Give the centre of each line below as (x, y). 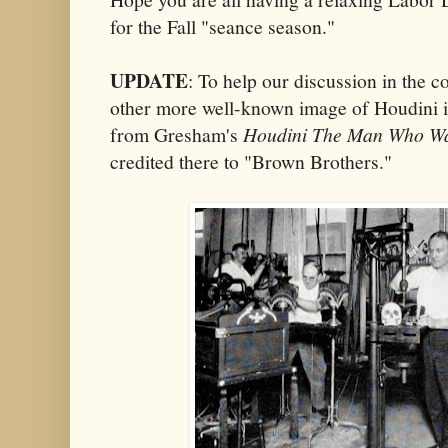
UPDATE (149, 80)
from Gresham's (176, 134)
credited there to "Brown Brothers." (251, 161)
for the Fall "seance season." (222, 26)
